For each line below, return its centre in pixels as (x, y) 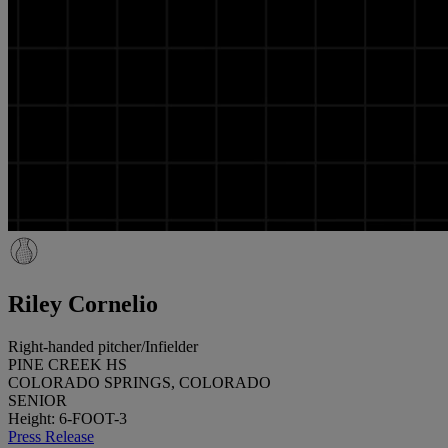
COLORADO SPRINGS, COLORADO (139, 382)
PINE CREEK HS (67, 364)
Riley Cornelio (83, 303)
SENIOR (37, 400)
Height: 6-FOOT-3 (67, 418)
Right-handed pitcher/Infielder (103, 346)
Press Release (51, 436)
